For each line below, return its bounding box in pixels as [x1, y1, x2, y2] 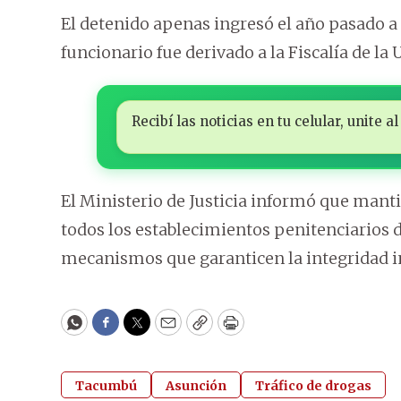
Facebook [104, 320, 180, 341]
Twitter [135, 320, 196, 341]
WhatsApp [73, 320, 158, 341]
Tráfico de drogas [255, 378, 371, 395]
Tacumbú [75, 378, 137, 395]
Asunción [166, 378, 226, 395]
